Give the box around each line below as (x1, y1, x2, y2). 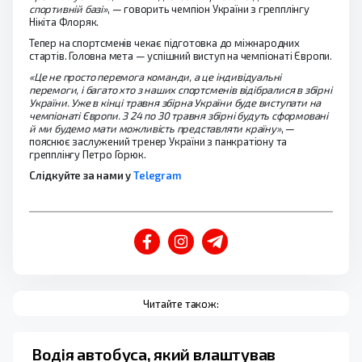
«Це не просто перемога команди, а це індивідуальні (29, 70, 282, 83)
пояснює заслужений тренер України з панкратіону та (29, 135, 288, 148)
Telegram (133, 169, 181, 182)
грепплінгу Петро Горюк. (29, 148, 146, 161)
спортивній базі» (29, 2, 107, 15)
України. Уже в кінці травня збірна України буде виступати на (29, 96, 322, 109)
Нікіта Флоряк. (29, 15, 99, 28)
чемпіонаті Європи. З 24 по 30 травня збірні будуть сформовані (29, 109, 329, 122)
